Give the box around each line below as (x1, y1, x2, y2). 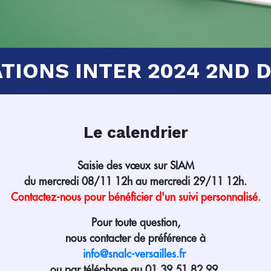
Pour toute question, (91, 217, 180, 228)
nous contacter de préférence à (65, 232, 206, 244)
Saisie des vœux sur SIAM (77, 160, 194, 171)
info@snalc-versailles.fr (82, 248, 186, 260)
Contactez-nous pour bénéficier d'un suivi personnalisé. (10, 191, 261, 203)
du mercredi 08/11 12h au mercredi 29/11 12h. (24, 175, 247, 187)
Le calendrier (83, 123, 188, 142)
